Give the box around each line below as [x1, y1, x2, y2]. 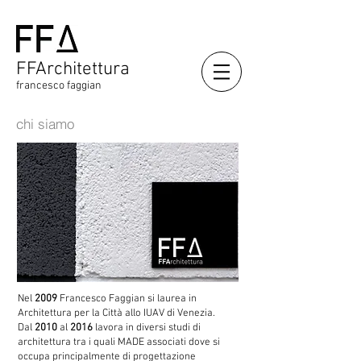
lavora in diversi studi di [93, 322, 201, 334]
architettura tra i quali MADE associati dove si [18, 336, 220, 349]
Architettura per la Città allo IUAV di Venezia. [18, 307, 215, 320]
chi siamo [16, 115, 74, 132]
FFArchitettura [16, 58, 130, 81]
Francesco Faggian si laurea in [57, 293, 197, 305]
